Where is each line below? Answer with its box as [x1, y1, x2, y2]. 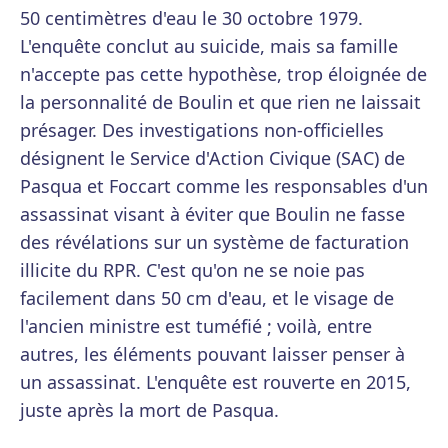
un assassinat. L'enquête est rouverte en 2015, [20, 370, 411, 395]
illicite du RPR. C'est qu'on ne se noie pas [20, 258, 365, 283]
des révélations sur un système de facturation [20, 230, 409, 255]
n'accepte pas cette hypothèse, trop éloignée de [20, 62, 427, 87]
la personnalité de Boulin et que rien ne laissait [20, 90, 421, 115]
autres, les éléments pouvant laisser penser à [20, 342, 405, 367]
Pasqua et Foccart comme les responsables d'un [20, 174, 428, 199]
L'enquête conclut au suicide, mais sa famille [20, 34, 398, 59]
